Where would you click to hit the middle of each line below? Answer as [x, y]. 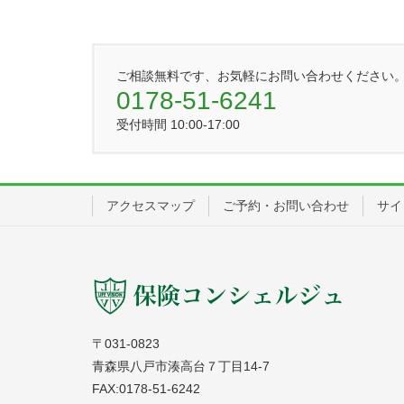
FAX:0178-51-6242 [146, 388]
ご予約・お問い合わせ [286, 206]
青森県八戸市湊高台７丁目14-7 [181, 366]
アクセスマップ [151, 206]
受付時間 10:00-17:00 [178, 125]
